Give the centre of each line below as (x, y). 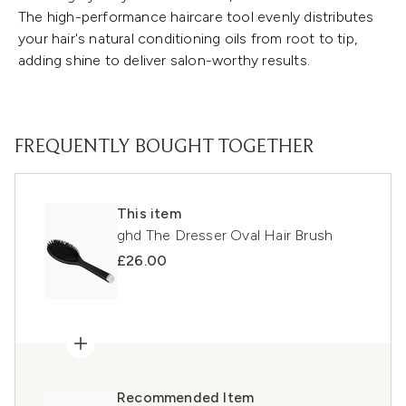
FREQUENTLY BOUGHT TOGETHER (164, 148)
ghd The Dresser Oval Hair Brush (225, 236)
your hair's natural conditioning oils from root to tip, (188, 39)
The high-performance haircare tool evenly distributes (196, 17)
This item (149, 214)
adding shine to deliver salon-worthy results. (164, 61)
